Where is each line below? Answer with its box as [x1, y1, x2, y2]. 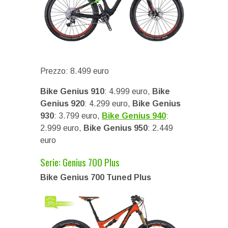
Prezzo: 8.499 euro [40, 67, 109, 76]
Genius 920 [40, 99, 84, 108]
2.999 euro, [40, 124, 83, 133]
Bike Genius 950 [83, 124, 148, 133]
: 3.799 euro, [54, 111, 102, 121]
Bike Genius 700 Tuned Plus [40, 173, 151, 182]
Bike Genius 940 [102, 111, 166, 121]
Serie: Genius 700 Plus [40, 155, 120, 169]
